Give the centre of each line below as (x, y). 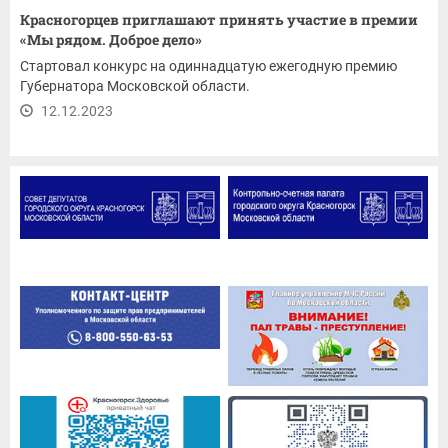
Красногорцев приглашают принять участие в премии (219, 20)
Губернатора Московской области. (135, 86)
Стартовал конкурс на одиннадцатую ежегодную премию (208, 66)
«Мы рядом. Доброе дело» (111, 40)
